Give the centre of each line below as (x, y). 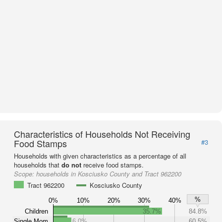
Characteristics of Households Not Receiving (102, 134)
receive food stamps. (112, 165)
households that (38, 165)
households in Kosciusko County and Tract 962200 (109, 174)
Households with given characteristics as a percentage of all (100, 156)
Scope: (25, 174)
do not (71, 165)
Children (36, 211)
